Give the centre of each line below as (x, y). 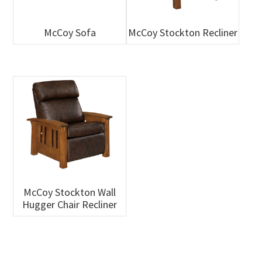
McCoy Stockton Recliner (183, 33)
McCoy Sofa (70, 33)
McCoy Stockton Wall (70, 192)
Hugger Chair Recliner (70, 204)
